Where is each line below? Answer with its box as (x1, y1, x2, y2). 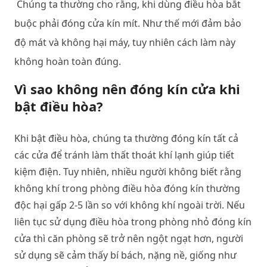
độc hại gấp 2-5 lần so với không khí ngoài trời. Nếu (14, 198, 245, 212)
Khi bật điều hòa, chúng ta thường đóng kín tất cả (14, 132, 238, 145)
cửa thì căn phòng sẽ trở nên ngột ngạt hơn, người (14, 232, 243, 245)
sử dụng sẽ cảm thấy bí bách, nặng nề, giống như (14, 249, 237, 262)
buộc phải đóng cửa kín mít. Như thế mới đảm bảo (14, 17, 241, 30)
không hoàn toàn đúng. (14, 55, 121, 68)
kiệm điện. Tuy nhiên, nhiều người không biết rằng (14, 165, 241, 178)
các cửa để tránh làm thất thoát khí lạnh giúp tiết (14, 148, 234, 162)
